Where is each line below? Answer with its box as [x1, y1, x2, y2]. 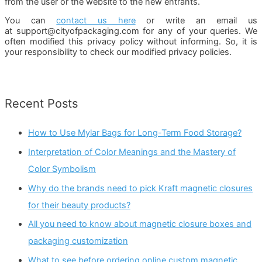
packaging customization [28, 236, 128, 247]
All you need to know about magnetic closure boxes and [28, 219, 251, 230]
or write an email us [135, 15, 258, 26]
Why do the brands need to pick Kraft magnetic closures [28, 182, 253, 194]
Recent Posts [5, 96, 78, 111]
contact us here [56, 15, 136, 26]
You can [5, 15, 57, 26]
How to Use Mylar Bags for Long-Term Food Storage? [28, 127, 242, 139]
